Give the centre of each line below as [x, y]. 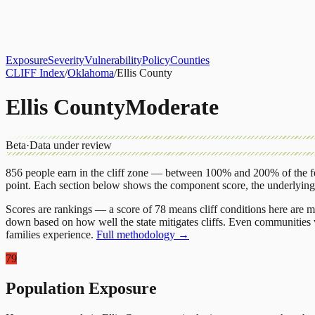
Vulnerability [113, 60]
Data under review [71, 145]
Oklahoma [91, 73]
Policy [156, 60]
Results [109, 19]
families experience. [50, 234]
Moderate [172, 107]
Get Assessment [237, 20]
